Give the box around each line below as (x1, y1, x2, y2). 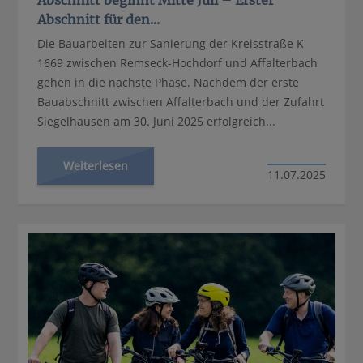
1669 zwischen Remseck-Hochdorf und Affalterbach (37, 54, 318, 70)
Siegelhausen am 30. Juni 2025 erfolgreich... (37, 113, 276, 129)
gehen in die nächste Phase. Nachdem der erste (37, 74, 300, 90)
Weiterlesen (63, 157, 129, 173)
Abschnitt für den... (37, 11, 160, 28)
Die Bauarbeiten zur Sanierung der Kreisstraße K (37, 35, 305, 51)
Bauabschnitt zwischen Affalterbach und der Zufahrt (37, 93, 325, 109)
